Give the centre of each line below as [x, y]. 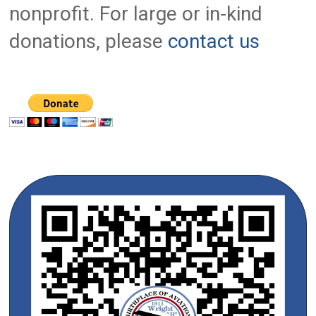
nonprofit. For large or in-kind [136, 14]
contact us [214, 42]
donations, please [89, 42]
